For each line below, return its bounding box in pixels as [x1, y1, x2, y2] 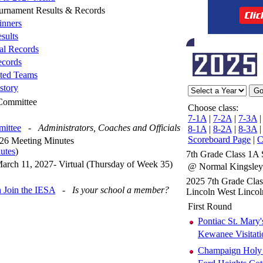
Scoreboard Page [188, 134, 251, 144]
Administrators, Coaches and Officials [38, 122, 180, 133]
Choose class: [188, 102, 238, 113]
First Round [188, 201, 232, 211]
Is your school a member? [72, 184, 169, 195]
